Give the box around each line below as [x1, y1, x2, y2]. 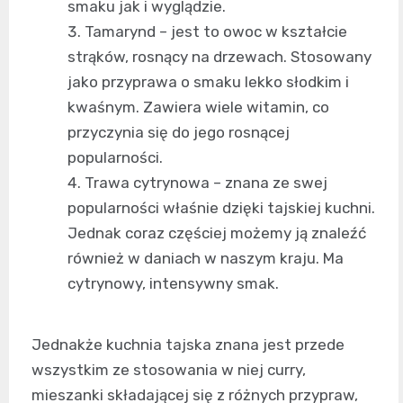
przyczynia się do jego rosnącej [67, 123, 290, 142]
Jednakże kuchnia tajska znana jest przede [31, 336, 345, 354]
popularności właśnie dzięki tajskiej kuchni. [67, 199, 375, 218]
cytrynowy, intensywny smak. [67, 274, 279, 293]
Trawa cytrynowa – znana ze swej [85, 174, 327, 193]
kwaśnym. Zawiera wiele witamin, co [67, 98, 329, 117]
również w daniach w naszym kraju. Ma [67, 249, 344, 268]
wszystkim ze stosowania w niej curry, [31, 361, 306, 380]
